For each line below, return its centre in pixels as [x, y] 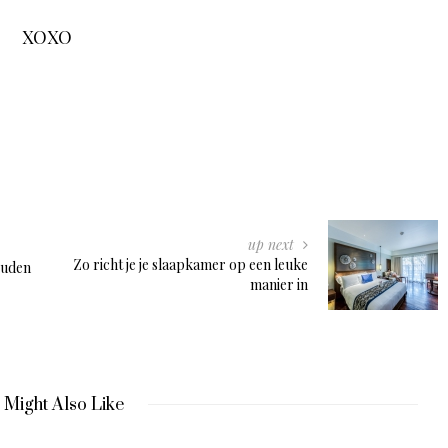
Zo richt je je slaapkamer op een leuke [190, 265]
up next [273, 245]
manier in [279, 285]
